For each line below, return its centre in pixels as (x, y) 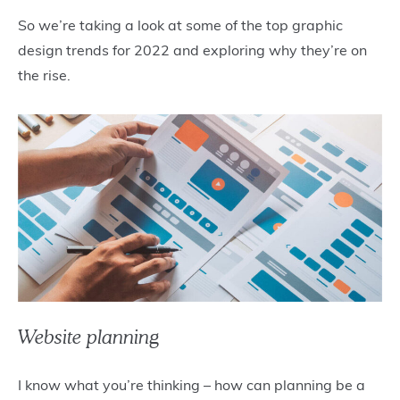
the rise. (46, 75)
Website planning (89, 337)
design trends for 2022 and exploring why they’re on (192, 50)
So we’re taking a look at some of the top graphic (180, 25)
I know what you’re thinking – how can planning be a (192, 384)
